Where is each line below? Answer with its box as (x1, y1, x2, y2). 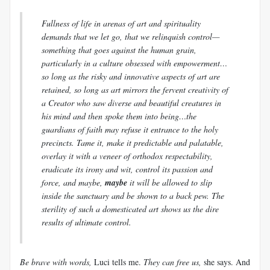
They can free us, (143, 256, 201, 268)
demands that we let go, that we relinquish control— (42, 30, 219, 42)
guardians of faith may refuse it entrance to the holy (42, 123, 218, 135)
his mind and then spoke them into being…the (42, 110, 196, 122)
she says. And (201, 256, 250, 268)
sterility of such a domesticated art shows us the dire (42, 202, 219, 215)
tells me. (110, 256, 143, 268)
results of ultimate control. (42, 216, 131, 228)
